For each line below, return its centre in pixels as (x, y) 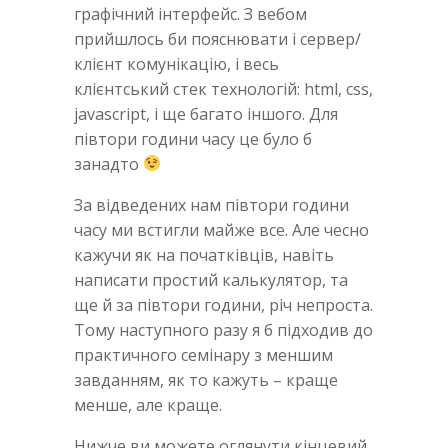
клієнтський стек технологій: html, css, (223, 88)
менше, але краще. (148, 404)
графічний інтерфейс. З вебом (190, 13)
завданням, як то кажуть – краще (206, 379)
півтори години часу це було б (193, 138)
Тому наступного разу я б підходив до (223, 329)
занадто (108, 163)
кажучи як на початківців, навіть (204, 254)
